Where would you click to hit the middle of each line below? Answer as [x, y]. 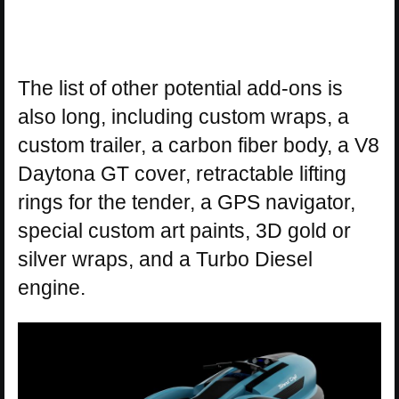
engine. [52, 287]
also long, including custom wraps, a [183, 116]
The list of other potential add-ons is [180, 88]
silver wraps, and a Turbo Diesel [165, 259]
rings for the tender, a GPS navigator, [187, 202]
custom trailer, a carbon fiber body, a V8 [199, 145]
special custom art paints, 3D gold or [184, 230]
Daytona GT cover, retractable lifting [182, 173]
